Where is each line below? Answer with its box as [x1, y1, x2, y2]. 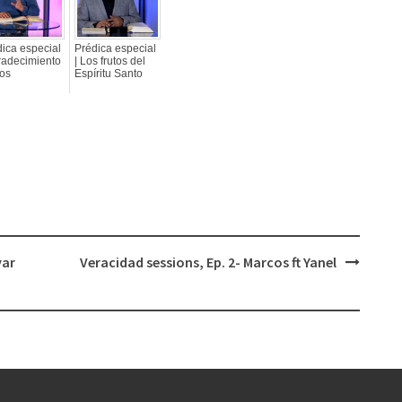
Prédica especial [74, 42, 156, 55]
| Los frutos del [74, 55, 145, 67]
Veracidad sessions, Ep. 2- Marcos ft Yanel [79, 253, 336, 271]
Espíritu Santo [74, 67, 143, 80]
